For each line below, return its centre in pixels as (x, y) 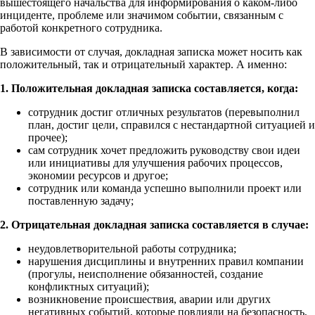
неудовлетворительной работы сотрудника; (132, 248)
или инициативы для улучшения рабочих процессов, (155, 162)
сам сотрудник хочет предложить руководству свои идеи (164, 150)
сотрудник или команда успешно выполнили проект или (165, 188)
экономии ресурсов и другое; (98, 175)
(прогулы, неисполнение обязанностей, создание (146, 274)
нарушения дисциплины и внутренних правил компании (166, 261)
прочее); (48, 137)
